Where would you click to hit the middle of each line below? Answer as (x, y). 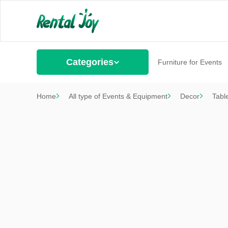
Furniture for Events (190, 62)
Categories (90, 62)
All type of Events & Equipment (118, 96)
